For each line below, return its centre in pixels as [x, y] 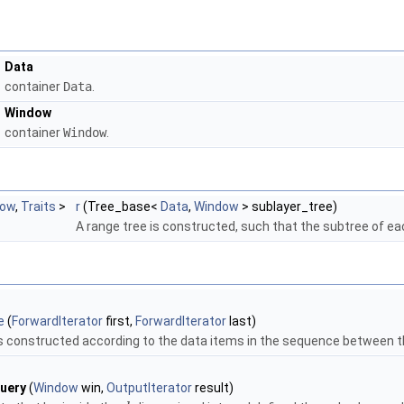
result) [213, 387]
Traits [38, 206]
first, [119, 321]
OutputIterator [149, 387]
